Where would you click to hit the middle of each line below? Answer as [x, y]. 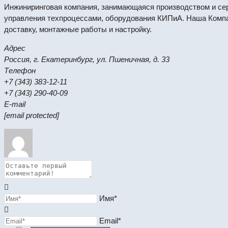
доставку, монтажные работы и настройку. [78, 30]
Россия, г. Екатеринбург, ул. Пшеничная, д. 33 [87, 60]
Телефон [20, 71]
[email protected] [32, 116]
